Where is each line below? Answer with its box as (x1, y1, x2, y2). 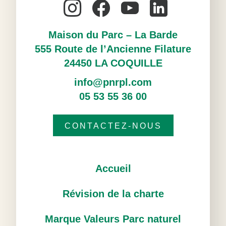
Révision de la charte (62, 188, 164, 199)
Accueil (95, 163, 131, 174)
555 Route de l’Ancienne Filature (35, 43, 191, 54)
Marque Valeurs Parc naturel (45, 213, 181, 224)
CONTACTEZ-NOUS (64, 122, 162, 130)
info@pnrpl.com (74, 77, 152, 88)
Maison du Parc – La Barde (48, 29, 178, 40)
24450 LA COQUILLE (64, 58, 162, 69)
